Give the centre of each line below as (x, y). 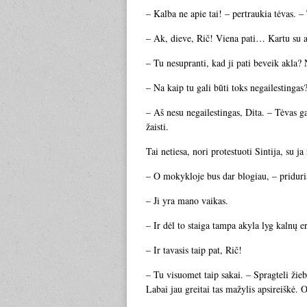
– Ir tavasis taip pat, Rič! (194, 250)
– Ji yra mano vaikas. (187, 200)
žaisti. (157, 126)
